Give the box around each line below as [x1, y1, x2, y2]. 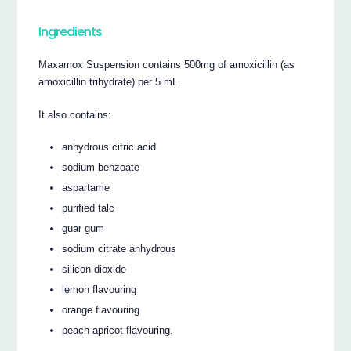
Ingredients [38, 23, 103, 42]
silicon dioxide [62, 262, 127, 275]
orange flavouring [62, 303, 140, 316]
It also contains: [38, 109, 112, 121]
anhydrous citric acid [62, 140, 157, 153]
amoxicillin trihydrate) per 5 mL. [38, 76, 182, 89]
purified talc [62, 201, 115, 214]
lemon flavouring [62, 283, 137, 295]
